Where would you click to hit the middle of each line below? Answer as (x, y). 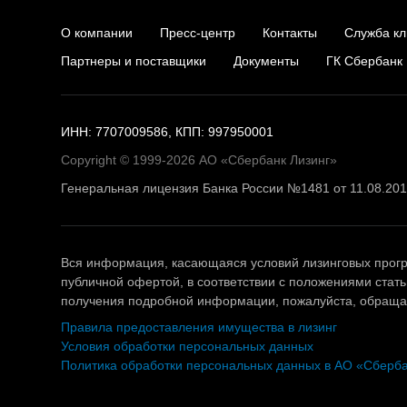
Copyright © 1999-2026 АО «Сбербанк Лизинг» (199, 160)
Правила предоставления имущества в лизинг (199, 327)
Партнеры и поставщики (134, 61)
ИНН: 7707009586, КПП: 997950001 (167, 132)
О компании (97, 33)
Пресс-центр (198, 33)
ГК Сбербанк (364, 61)
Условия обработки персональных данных (187, 346)
